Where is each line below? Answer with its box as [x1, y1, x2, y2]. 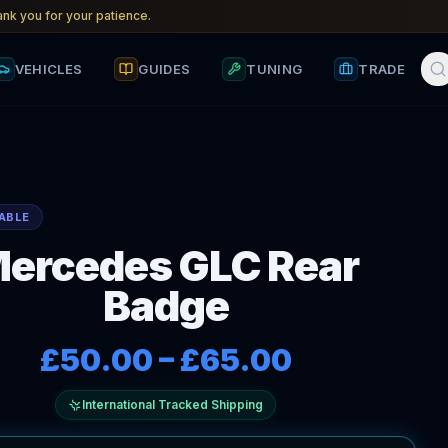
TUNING [246, 60, 303, 77]
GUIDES [138, 60, 191, 77]
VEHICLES [14, 60, 83, 77]
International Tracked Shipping [82, 397, 264, 412]
